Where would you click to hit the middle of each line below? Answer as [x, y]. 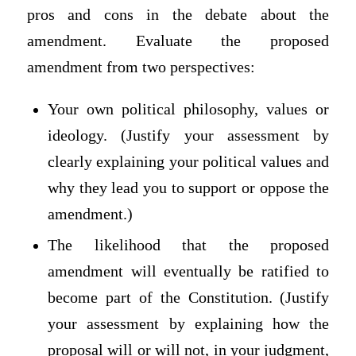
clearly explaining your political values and [189, 161]
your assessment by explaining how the [189, 323]
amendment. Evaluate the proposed [178, 41]
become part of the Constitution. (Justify [189, 297]
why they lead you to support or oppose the [189, 188]
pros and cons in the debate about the [178, 15]
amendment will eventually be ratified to [189, 271]
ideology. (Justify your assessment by [189, 135]
